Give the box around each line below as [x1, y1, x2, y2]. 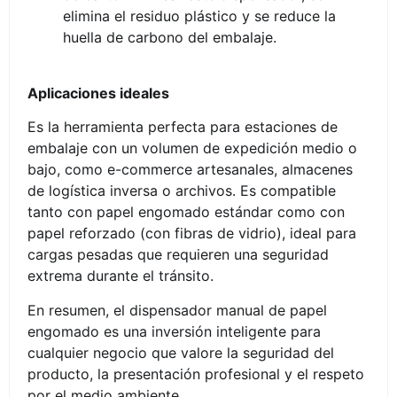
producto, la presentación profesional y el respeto [27, 364, 364, 383]
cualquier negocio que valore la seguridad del [27, 343, 334, 362]
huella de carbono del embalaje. [63, 28, 276, 47]
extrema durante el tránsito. [27, 267, 214, 285]
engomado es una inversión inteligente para [27, 322, 321, 340]
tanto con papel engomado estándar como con [27, 203, 345, 222]
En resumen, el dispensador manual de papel [27, 300, 327, 319]
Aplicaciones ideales [27, 83, 169, 102]
